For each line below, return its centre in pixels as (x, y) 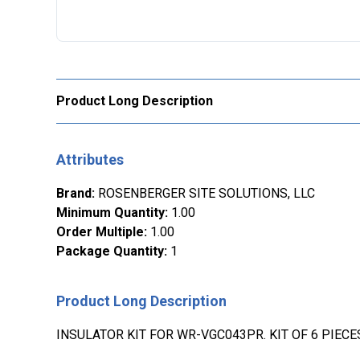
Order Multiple (100, 232)
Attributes (90, 160)
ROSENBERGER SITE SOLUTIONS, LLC (207, 193)
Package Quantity (110, 251)
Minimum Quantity (110, 213)
